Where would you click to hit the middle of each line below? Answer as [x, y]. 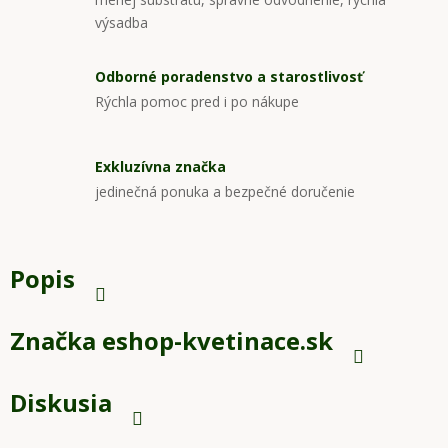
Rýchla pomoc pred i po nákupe [197, 101]
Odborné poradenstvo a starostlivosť [229, 76]
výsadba [121, 23]
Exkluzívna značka [160, 166]
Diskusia [61, 403]
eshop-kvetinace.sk [214, 341]
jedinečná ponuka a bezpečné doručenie [225, 191]
